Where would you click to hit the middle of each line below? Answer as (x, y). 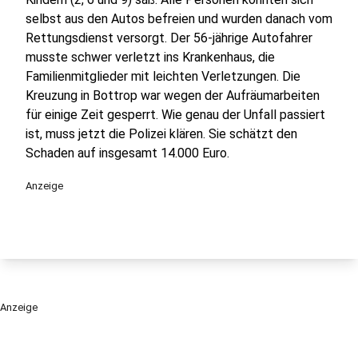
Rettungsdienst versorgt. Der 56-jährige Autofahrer (169, 38)
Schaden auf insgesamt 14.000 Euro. (129, 153)
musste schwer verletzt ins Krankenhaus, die (150, 57)
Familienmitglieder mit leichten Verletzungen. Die (163, 76)
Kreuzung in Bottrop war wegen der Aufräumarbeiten (173, 95)
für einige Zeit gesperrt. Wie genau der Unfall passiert (175, 115)
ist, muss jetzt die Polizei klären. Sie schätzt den (161, 134)
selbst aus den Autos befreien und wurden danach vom (179, 19)
